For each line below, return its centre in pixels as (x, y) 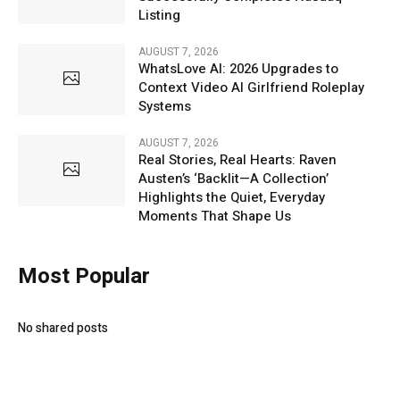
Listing (159, 16)
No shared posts (63, 329)
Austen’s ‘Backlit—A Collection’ (233, 179)
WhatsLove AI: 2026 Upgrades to (238, 69)
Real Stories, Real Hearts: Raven (237, 160)
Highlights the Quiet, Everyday (232, 198)
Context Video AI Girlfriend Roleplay (251, 88)
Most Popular (84, 277)
